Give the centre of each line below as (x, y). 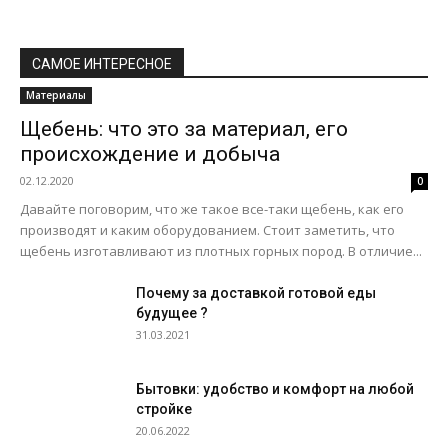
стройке (164, 409)
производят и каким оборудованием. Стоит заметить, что (207, 230)
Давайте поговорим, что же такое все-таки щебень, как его (212, 209)
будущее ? (172, 313)
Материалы (56, 95)
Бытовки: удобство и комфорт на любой (275, 389)
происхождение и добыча (150, 154)
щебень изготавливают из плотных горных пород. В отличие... (221, 251)
